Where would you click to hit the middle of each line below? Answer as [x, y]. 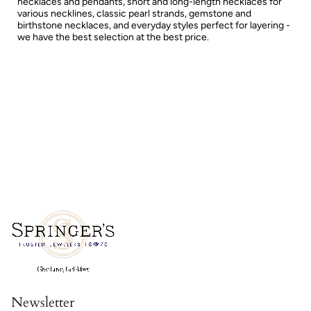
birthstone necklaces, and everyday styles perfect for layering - [154, 25]
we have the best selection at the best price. [113, 37]
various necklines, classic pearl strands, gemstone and [134, 13]
